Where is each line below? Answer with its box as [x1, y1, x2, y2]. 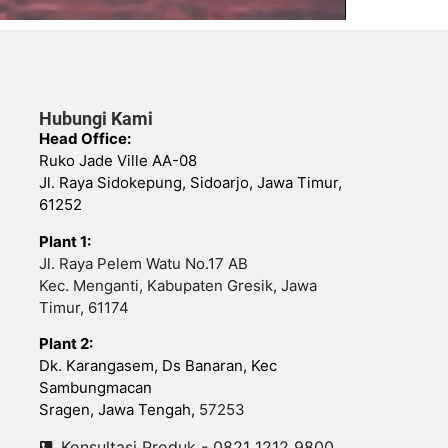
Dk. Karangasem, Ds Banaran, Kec [38, 356, 277, 375]
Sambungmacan [38, 378, 152, 397]
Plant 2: [38, 334, 93, 353]
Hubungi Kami [38, 108, 153, 130]
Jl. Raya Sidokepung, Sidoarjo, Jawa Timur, [38, 173, 342, 193]
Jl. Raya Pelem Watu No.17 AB [38, 253, 248, 273]
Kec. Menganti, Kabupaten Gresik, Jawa [38, 275, 317, 295]
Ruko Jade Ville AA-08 [38, 151, 197, 171]
